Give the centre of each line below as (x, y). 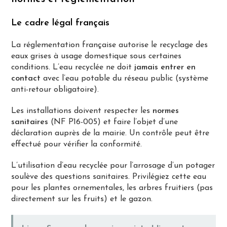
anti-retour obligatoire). (55, 89)
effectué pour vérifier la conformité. (77, 144)
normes (166, 111)
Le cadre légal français (61, 23)
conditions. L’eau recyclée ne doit (73, 67)
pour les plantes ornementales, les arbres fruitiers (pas (112, 188)
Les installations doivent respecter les (82, 111)
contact (26, 78)
